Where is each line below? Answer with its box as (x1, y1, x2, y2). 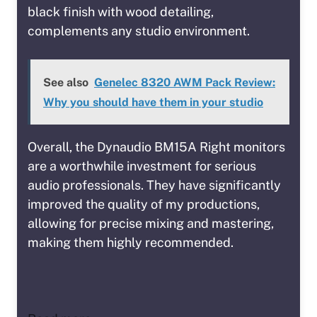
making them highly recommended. (28, 235, 234, 250)
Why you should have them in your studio (43, 96, 263, 110)
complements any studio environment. (28, 23, 250, 39)
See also (43, 76, 88, 90)
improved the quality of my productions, (28, 197, 260, 212)
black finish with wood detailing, (28, 4, 214, 20)
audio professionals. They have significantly (28, 178, 281, 193)
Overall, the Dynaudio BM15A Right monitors (28, 139, 285, 155)
